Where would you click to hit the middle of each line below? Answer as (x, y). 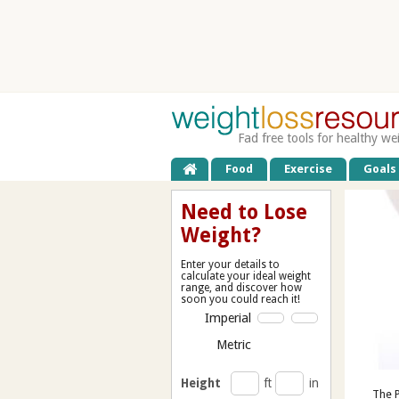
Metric (233, 344)
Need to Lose (244, 212)
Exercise (309, 168)
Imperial (228, 318)
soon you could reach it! (240, 299)
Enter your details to (230, 264)
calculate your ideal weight (246, 276)
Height (201, 383)
